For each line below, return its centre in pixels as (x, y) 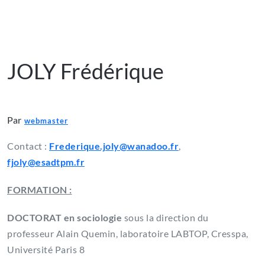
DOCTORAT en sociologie (64, 218)
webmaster (46, 121)
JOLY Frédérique (85, 71)
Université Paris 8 (46, 250)
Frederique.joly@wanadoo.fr (114, 146)
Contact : (28, 146)
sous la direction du (165, 218)
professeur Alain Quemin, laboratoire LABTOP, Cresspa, (128, 234)
